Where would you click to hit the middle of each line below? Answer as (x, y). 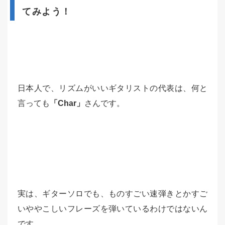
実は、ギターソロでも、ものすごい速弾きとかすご (113, 194)
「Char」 (67, 103)
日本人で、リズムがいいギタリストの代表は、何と (113, 88)
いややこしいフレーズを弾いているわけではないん (113, 209)
